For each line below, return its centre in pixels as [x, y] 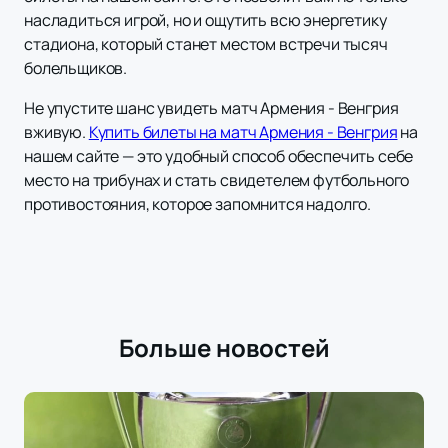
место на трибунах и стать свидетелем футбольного [217, 180]
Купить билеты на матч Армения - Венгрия [243, 132]
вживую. [56, 132]
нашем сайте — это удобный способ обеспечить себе [219, 156]
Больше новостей [224, 348]
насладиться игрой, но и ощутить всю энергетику [205, 20]
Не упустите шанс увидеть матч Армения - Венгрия [211, 108]
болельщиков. [76, 68]
